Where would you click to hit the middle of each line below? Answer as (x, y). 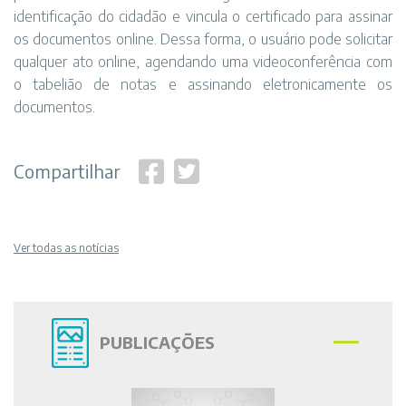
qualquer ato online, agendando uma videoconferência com (203, 62)
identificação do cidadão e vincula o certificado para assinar (203, 16)
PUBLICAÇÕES (157, 342)
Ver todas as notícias (66, 248)
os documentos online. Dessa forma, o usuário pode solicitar (203, 39)
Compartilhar (67, 171)
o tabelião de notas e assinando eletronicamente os (203, 84)
